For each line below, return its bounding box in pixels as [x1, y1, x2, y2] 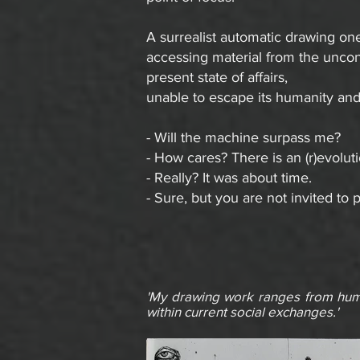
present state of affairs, [146, 68, 288, 85]
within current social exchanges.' [146, 303, 338, 319]
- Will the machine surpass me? [146, 129, 341, 145]
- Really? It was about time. [146, 169, 312, 186]
